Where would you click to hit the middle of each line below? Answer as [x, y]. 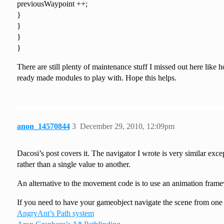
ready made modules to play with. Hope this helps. [96, 77]
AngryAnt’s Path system [55, 213]
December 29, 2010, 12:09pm [127, 126]
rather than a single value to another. [73, 164]
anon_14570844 [43, 126]
